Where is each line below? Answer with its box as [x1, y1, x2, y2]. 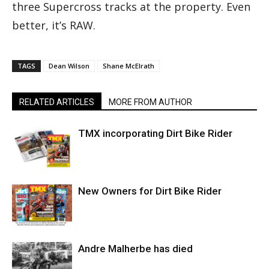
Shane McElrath [103, 61, 154, 70]
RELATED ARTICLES [19, 97, 94, 107]
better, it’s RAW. [12, 18, 95, 32]
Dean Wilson [49, 61, 89, 70]
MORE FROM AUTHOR [109, 97, 192, 107]
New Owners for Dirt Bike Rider [78, 185, 222, 197]
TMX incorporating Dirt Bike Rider [78, 127, 232, 139]
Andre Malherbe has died [78, 243, 193, 255]
